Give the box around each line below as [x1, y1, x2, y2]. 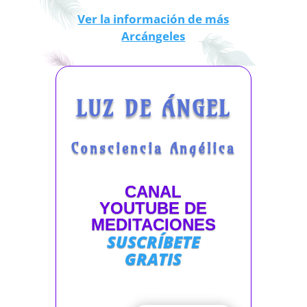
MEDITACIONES [90, 215, 216, 234]
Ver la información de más [77, 11, 230, 27]
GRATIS [125, 247, 182, 271]
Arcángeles [121, 28, 186, 45]
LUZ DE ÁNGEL [76, 95, 231, 123]
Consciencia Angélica [71, 140, 236, 158]
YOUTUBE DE [99, 199, 208, 218]
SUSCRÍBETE [106, 230, 200, 254]
